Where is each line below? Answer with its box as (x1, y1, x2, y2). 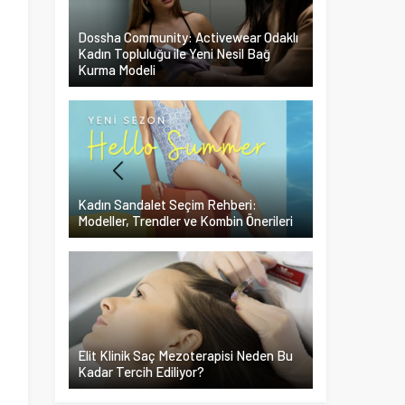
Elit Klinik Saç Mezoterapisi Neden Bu (78, 347, 293, 363)
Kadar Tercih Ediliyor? (78, 363, 204, 380)
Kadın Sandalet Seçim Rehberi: (78, 196, 257, 212)
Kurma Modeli (78, 61, 155, 78)
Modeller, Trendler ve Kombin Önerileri (78, 212, 293, 229)
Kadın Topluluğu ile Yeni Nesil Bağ (78, 45, 270, 61)
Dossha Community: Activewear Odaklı (78, 29, 298, 45)
